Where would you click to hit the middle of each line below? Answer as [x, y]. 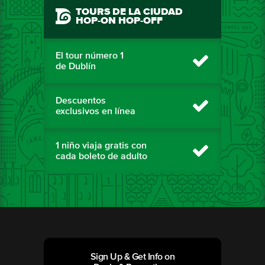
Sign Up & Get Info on [132, 257]
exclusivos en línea [96, 112]
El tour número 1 [90, 56]
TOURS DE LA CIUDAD [129, 12]
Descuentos [81, 101]
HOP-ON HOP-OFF [119, 21]
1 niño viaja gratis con [101, 146]
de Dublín [76, 67]
